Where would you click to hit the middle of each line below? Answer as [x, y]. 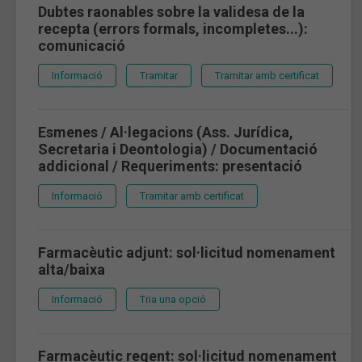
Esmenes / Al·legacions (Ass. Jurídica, [166, 132]
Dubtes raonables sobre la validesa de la [171, 11]
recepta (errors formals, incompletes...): [173, 28]
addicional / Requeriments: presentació [170, 166]
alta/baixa [72, 269]
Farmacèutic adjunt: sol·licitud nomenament [187, 252]
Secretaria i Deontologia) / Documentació [178, 149]
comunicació [82, 45]
